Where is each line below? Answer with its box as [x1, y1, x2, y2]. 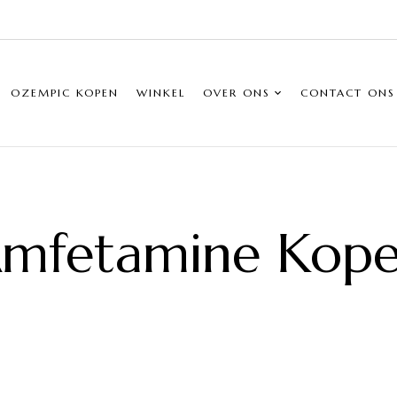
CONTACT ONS [300, 85, 395, 99]
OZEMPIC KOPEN [11, 85, 119, 99]
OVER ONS [203, 85, 270, 99]
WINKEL [136, 85, 185, 99]
